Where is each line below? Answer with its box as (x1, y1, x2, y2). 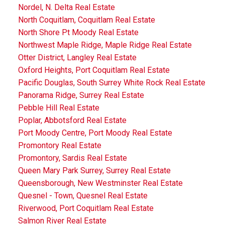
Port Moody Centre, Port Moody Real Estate (18, 128, 172, 138)
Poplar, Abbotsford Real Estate (18, 115, 127, 125)
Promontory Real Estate (18, 140, 101, 150)
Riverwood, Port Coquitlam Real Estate (18, 203, 154, 213)
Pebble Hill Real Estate (18, 102, 99, 113)
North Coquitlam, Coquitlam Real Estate (18, 15, 155, 25)
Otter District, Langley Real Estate (18, 52, 137, 62)
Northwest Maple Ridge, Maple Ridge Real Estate (18, 40, 192, 50)
